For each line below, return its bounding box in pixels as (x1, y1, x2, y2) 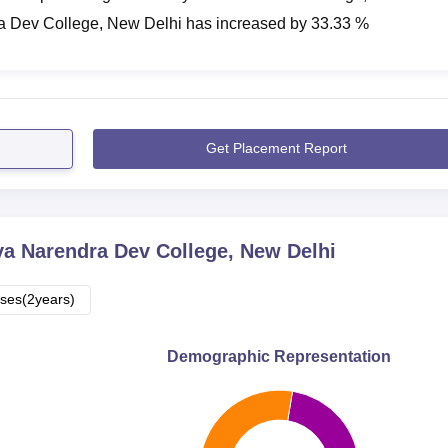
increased (216, 14, 286, 32)
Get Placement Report (205, 140, 347, 157)
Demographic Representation (167, 347, 392, 365)
